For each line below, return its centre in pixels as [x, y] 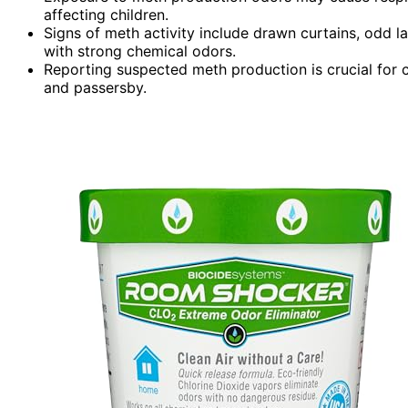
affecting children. [106, 14]
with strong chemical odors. [140, 51]
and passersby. [95, 87]
